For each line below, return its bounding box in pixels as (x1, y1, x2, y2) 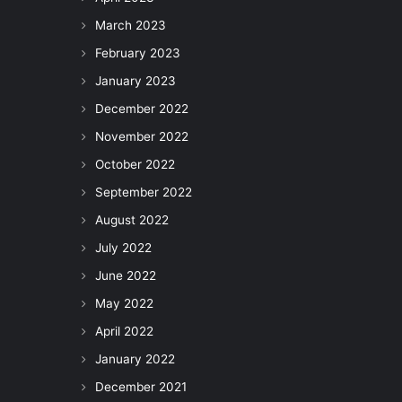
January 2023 (95, 74, 176, 88)
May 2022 (95, 296, 153, 310)
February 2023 (95, 46, 180, 60)
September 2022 (95, 185, 192, 199)
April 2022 (95, 324, 153, 338)
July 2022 (95, 240, 152, 255)
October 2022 (95, 157, 175, 171)
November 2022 (95, 129, 188, 144)
